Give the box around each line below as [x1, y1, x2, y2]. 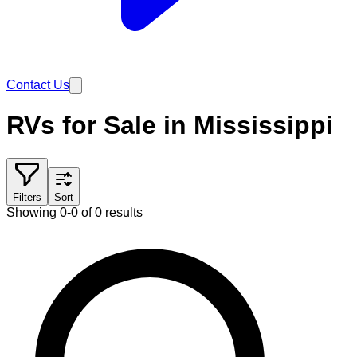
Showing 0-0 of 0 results [6, 205, 143, 219]
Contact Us [6, 78, 69, 92]
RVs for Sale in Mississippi [6, 111, 333, 140]
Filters [13, 190, 41, 203]
